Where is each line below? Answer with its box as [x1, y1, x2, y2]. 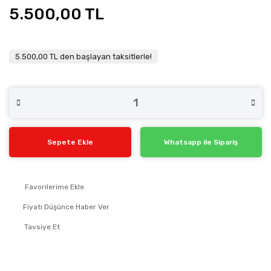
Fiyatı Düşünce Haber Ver [23, 203, 109, 211]
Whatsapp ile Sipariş [164, 138, 238, 146]
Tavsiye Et [24, 223, 60, 231]
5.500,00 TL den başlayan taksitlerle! [15, 52, 152, 61]
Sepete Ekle [47, 138, 93, 146]
